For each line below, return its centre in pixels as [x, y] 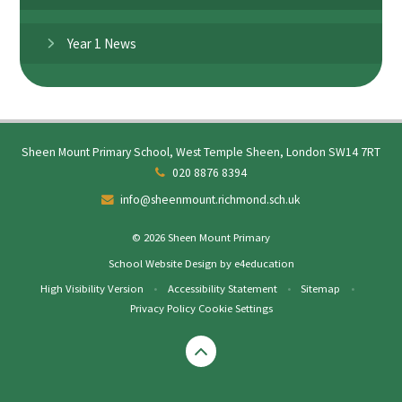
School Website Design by [171, 262]
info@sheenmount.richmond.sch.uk [211, 199]
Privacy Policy [162, 307]
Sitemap [321, 288]
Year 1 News [102, 43]
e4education [264, 262]
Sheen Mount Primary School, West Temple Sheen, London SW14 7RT [201, 152]
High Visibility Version [92, 288]
